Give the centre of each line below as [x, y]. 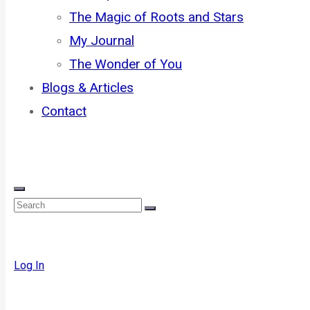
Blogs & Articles [88, 88]
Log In [29, 265]
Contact [64, 111]
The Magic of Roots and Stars [156, 17]
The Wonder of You [126, 64]
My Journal [102, 40]
